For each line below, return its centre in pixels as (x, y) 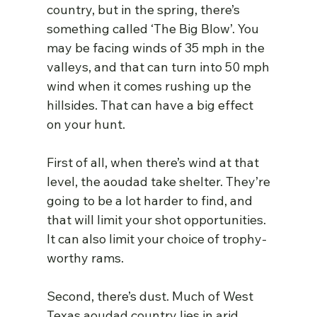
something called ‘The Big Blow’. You (155, 29)
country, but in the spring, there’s (145, 10)
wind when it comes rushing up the (151, 86)
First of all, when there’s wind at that (155, 163)
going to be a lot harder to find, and (151, 201)
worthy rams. (86, 258)
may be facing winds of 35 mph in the (157, 48)
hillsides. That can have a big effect (152, 105)
